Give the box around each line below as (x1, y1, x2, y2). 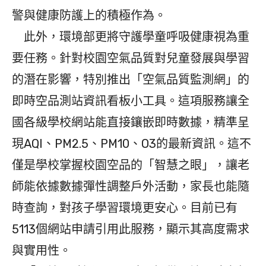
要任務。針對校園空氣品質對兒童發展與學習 (12, 51, 249, 66)
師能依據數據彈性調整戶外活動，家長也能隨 (12, 179, 249, 194)
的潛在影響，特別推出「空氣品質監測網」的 (12, 72, 249, 87)
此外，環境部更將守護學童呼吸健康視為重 (12, 30, 249, 45)
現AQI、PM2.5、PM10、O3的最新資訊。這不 (12, 137, 251, 151)
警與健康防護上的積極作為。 (12, 8, 166, 23)
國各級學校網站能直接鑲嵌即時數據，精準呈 (12, 115, 249, 130)
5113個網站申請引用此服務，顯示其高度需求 (12, 222, 249, 237)
